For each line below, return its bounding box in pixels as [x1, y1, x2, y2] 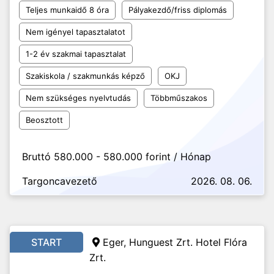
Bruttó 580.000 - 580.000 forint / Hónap [22, 150, 211, 163]
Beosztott [26, 115, 63, 125]
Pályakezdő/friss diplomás [128, 5, 227, 15]
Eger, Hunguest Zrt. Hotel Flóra [103, 236, 247, 248]
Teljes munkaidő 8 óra [26, 5, 109, 15]
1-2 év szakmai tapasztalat [26, 49, 126, 59]
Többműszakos [150, 93, 207, 103]
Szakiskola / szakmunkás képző [26, 71, 145, 81]
